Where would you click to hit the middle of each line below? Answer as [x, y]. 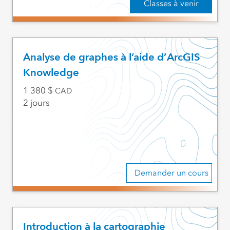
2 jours [36, 103]
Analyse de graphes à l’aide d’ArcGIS [111, 57]
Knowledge [51, 73]
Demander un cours [172, 173]
